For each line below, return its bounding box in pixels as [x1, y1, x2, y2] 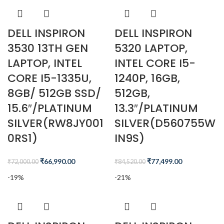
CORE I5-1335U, [7, 70, 91, 86]
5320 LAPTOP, [114, 40, 187, 56]
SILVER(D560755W [114, 115, 215, 131]
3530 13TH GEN [7, 40, 88, 56]
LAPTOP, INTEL [7, 55, 82, 71]
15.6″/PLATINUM [7, 100, 92, 116]
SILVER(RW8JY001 [7, 115, 103, 131]
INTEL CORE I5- [114, 55, 195, 71]
